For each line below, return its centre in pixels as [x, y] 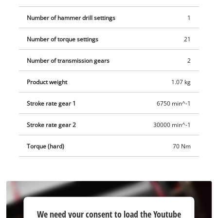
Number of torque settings [63, 39]
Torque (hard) [46, 146]
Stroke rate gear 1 [52, 103]
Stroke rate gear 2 [52, 125]
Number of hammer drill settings [71, 18]
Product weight [47, 82]
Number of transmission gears [68, 60]
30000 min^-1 [172, 125]
